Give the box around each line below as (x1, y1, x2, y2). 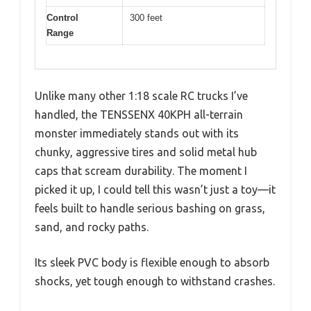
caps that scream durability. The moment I (35, 165, 247, 177)
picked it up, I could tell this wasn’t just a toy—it (35, 183, 276, 196)
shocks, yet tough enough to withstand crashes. (35, 275, 275, 287)
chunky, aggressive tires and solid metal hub (35, 146, 257, 158)
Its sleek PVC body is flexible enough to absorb (35, 256, 269, 269)
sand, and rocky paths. (35, 221, 149, 233)
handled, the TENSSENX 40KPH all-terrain (35, 108, 243, 121)
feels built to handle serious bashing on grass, (35, 202, 265, 215)
